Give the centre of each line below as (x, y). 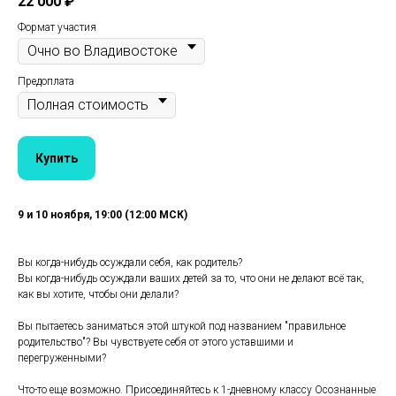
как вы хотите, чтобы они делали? (98, 294)
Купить (57, 158)
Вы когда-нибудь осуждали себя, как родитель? (130, 262)
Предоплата (46, 82)
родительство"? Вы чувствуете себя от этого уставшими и (156, 342)
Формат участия (57, 28)
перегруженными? (62, 358)
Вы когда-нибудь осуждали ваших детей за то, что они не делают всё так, (191, 278)
